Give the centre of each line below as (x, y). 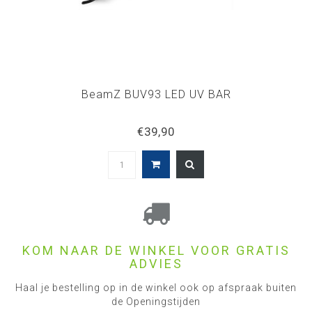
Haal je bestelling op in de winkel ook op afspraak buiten (156, 288)
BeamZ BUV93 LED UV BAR (156, 94)
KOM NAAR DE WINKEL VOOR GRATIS (156, 250)
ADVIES (156, 264)
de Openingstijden (156, 302)
